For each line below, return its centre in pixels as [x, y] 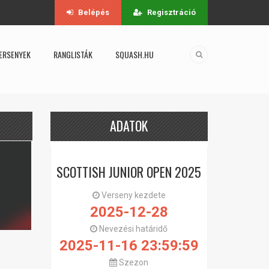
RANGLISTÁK [73, 54]
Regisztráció [171, 12]
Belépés [94, 12]
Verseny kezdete [132, 195]
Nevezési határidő [133, 229]
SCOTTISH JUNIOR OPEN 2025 [129, 172]
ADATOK [129, 125]
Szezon [133, 262]
